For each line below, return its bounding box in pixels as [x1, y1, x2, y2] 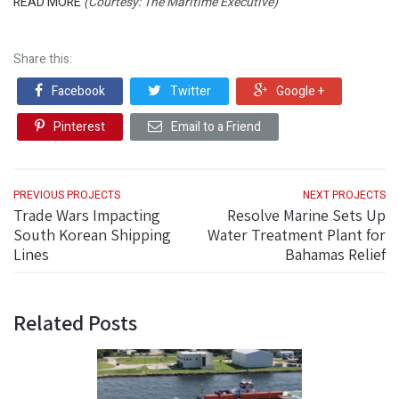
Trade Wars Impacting [13, 205, 160, 226]
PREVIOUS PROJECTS [13, 187, 120, 204]
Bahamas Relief [285, 244, 386, 265]
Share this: [13, 50, 72, 69]
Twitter [170, 82, 211, 102]
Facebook [52, 82, 105, 102]
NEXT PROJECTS [303, 187, 386, 204]
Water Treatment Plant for [208, 224, 386, 246]
